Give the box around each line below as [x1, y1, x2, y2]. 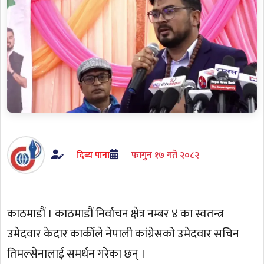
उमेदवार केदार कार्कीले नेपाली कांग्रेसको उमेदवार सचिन [7, 224, 240, 245]
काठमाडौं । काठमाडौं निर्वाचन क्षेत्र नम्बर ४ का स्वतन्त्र [7, 204, 225, 225]
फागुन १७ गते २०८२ [131, 147, 199, 163]
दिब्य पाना [76, 147, 110, 163]
